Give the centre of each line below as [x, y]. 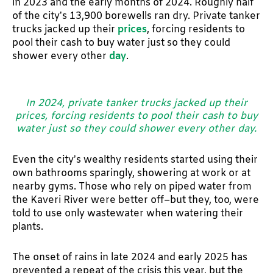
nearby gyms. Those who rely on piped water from [132, 186]
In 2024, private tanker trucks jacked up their [136, 104]
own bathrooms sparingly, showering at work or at [131, 173]
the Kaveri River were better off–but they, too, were [136, 200]
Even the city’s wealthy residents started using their [135, 160]
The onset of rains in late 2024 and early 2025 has [130, 257]
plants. [28, 227]
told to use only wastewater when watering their [128, 213]
